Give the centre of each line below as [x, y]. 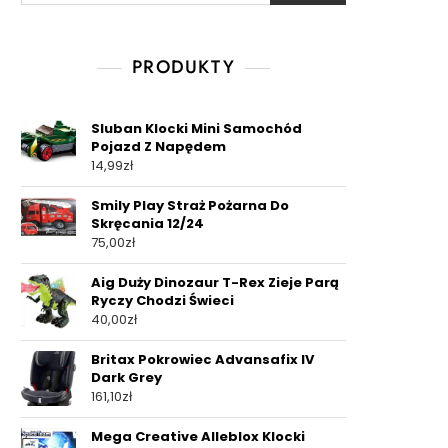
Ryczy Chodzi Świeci [162, 300]
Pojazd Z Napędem [158, 146]
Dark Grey [126, 377]
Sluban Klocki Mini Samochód [196, 128]
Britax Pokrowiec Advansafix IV [202, 359]
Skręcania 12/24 [147, 223]
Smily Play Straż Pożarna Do [190, 205]
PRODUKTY [183, 67]
